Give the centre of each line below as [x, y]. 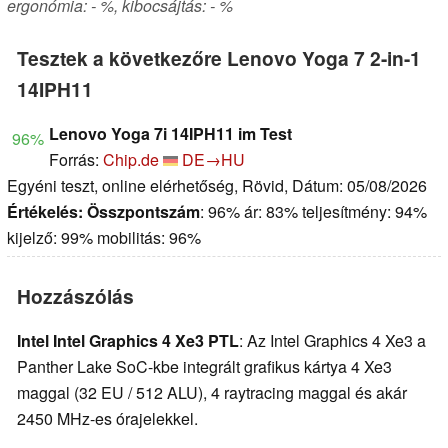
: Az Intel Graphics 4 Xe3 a [332, 341]
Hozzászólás [75, 296]
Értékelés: [45, 212]
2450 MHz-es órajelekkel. [107, 419]
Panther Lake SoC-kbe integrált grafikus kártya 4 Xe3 [204, 367]
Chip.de [131, 160]
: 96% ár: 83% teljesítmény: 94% [313, 212]
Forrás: [76, 160]
